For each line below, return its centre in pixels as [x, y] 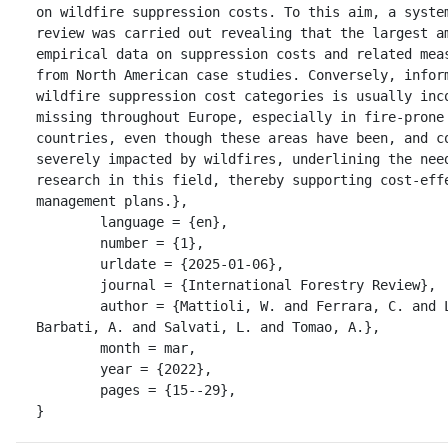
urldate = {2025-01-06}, [68, 263]
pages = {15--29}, [68, 389]
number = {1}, [68, 242]
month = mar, [68, 347]
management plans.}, [112, 200]
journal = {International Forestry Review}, [68, 284]
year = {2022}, [68, 368]
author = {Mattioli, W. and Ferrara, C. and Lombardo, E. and [68, 305]
